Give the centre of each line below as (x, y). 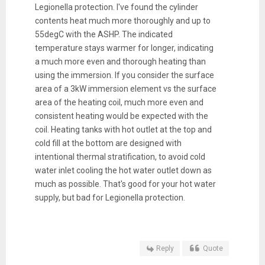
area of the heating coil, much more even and (119, 102)
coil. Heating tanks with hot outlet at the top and (123, 129)
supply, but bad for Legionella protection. (110, 197)
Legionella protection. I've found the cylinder (116, 7)
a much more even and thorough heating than (120, 61)
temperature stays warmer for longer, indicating (124, 48)
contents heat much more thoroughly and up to (122, 20)
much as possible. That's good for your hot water (125, 184)
